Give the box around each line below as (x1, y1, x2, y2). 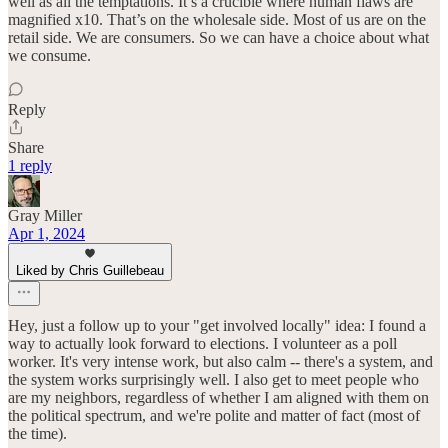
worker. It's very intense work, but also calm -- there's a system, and (8, 352, 433, 370)
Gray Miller (8, 206, 82, 224)
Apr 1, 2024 (8, 224, 85, 242)
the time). (8, 424, 67, 442)
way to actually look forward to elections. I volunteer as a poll (8, 334, 397, 352)
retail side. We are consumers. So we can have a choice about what (8, 28, 429, 46)
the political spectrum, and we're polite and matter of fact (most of (8, 406, 420, 424)
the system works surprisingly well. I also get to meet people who (8, 370, 419, 388)
